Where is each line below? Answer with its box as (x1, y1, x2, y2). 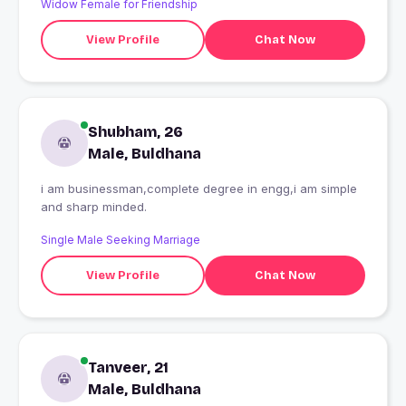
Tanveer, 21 (88, 359, 169, 377)
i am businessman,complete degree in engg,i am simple (41, 181, 357, 197)
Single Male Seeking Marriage (41, 233, 200, 247)
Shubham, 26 (88, 123, 183, 141)
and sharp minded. (41, 199, 147, 215)
